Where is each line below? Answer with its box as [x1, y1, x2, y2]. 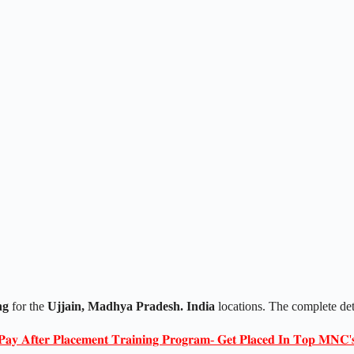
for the [9, 299, 47, 313]
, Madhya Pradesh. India [81, 299, 218, 313]
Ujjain [47, 299, 81, 313]
